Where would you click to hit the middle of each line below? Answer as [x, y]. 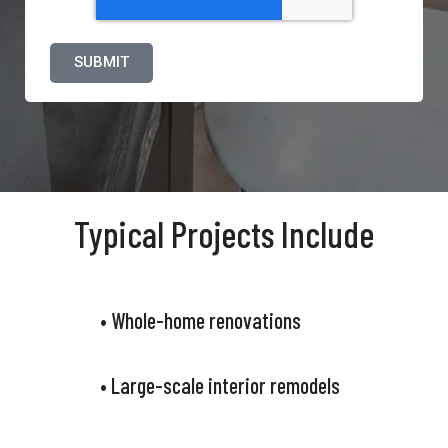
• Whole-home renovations [200, 320]
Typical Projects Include [224, 234]
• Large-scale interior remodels [219, 385]
